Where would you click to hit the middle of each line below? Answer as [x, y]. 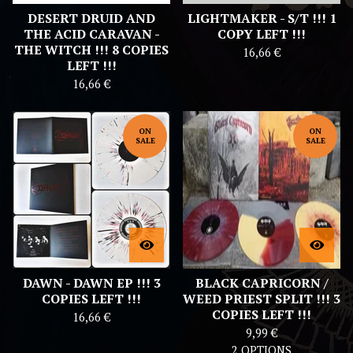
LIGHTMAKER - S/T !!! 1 [262, 19]
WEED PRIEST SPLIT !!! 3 [262, 299]
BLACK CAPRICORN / [262, 283]
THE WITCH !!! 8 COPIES [91, 50]
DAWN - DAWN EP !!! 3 [91, 283]
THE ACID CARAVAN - [91, 34]
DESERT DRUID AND [91, 19]
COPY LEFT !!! [262, 34]
